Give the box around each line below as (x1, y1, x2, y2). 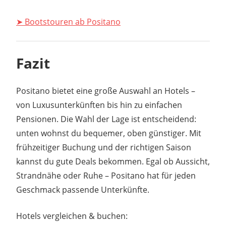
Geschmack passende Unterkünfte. (16, 184, 149, 196)
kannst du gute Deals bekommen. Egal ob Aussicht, (16, 156, 210, 167)
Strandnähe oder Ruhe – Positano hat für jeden (16, 170, 196, 182)
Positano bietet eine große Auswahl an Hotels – (16, 85, 195, 97)
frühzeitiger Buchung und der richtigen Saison (16, 142, 191, 153)
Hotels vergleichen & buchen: (16, 210, 128, 222)
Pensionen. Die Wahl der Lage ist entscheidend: (16, 114, 196, 125)
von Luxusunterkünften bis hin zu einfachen (16, 99, 182, 111)
